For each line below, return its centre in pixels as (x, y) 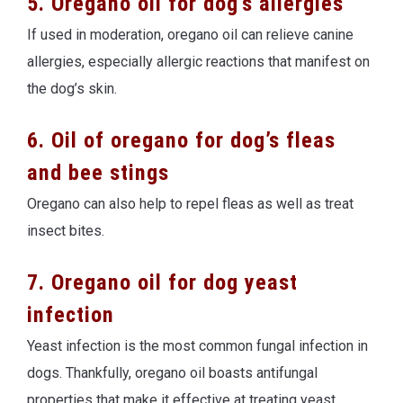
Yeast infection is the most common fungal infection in (197, 345)
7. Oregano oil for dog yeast (162, 282)
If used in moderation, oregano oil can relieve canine (190, 34)
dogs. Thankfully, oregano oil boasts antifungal (172, 372)
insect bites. (66, 230)
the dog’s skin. (72, 88)
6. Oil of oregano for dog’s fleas (181, 140)
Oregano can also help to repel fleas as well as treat (190, 203)
